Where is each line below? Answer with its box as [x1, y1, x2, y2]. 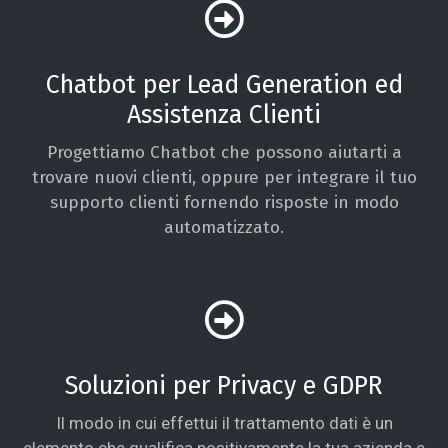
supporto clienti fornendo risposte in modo [49, 191, 399, 213]
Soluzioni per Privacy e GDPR [65, 370, 383, 401]
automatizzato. [164, 216, 284, 238]
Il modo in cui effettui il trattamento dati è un [55, 412, 393, 433]
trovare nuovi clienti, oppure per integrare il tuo [31, 166, 417, 188]
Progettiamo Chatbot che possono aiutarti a [46, 141, 402, 163]
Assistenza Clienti [127, 99, 321, 130]
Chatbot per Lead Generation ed [45, 69, 403, 100]
